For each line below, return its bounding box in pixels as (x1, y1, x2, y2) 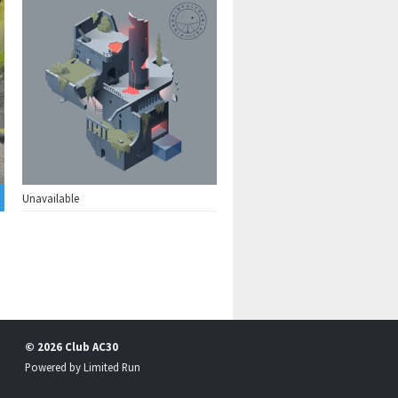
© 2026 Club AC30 (25, 338, 118, 354)
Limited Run (84, 359, 140, 374)
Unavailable (21, 191, 79, 206)
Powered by (25, 359, 84, 374)
